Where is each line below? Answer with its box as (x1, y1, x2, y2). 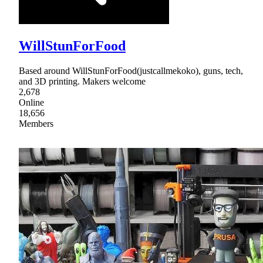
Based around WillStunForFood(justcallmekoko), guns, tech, (19, 66, 243, 76)
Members (19, 119, 53, 129)
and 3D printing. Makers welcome (19, 76, 146, 87)
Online (19, 97, 44, 108)
